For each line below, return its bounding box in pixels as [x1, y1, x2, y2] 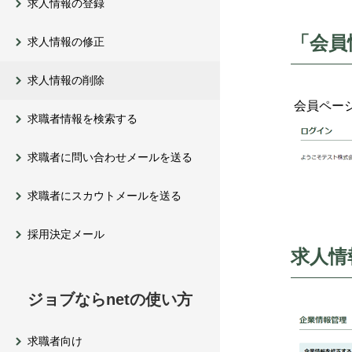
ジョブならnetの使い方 [27, 291, 192, 308]
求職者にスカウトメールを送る [27, 189, 181, 202]
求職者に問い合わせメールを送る [27, 151, 192, 163]
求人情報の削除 [27, 74, 104, 86]
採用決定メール [27, 228, 104, 240]
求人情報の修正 [27, 35, 104, 48]
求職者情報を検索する [27, 112, 137, 125]
